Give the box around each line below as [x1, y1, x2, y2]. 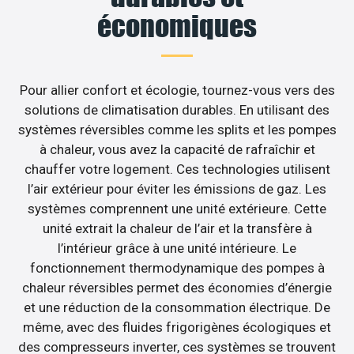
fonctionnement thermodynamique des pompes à [29, 259, 325, 276]
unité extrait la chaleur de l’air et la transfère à [42, 220, 312, 236]
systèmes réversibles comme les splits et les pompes [17, 121, 337, 137]
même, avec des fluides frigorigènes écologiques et [23, 318, 331, 335]
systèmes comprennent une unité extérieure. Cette [28, 200, 326, 217]
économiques [97, 8, 257, 43]
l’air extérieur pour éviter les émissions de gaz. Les [28, 180, 326, 197]
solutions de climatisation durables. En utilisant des [24, 101, 330, 118]
